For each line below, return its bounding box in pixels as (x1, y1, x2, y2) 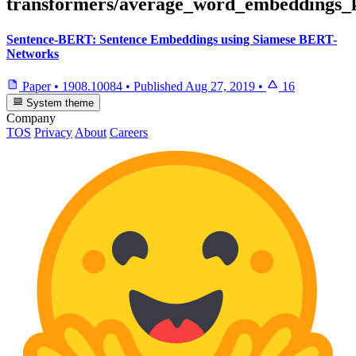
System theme (23, 97, 95, 110)
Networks (6, 46, 59, 60)
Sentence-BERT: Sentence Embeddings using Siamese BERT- (6, 32, 337, 46)
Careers (110, 126, 148, 140)
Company (6, 111, 56, 126)
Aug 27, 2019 (185, 79, 255, 93)
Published (133, 79, 185, 93)
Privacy (34, 126, 72, 140)
